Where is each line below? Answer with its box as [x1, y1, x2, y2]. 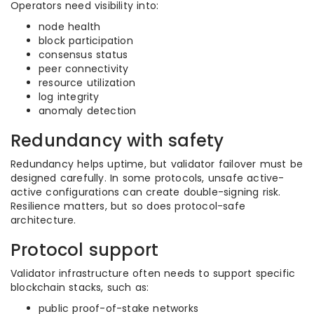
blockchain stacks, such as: [11, 280, 149, 294]
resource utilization [39, 76, 135, 90]
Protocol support [11, 238, 159, 261]
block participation [39, 34, 133, 48]
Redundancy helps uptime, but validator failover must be [11, 157, 303, 171]
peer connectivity [39, 62, 129, 76]
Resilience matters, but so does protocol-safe [11, 199, 246, 213]
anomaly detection [39, 104, 137, 118]
